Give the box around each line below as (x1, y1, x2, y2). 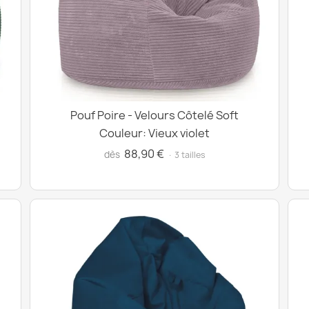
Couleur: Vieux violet (99, 126, 210, 141)
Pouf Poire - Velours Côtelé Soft (70, 108, 239, 123)
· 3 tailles (167, 149, 206, 161)
